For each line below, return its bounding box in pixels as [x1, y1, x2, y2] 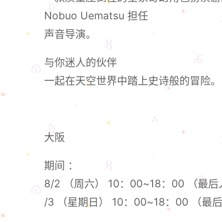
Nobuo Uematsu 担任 [44, 9, 148, 22]
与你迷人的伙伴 [44, 56, 117, 68]
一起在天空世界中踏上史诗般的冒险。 [44, 74, 221, 87]
